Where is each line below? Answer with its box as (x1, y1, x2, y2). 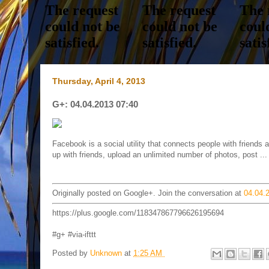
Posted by (52, 249, 90, 258)
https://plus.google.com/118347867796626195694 (52, 208, 224, 217)
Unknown (90, 249, 124, 258)
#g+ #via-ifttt (52, 230, 96, 239)
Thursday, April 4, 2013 (52, 76, 145, 86)
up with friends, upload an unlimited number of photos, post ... (52, 150, 267, 159)
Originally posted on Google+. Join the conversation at (52, 189, 244, 198)
